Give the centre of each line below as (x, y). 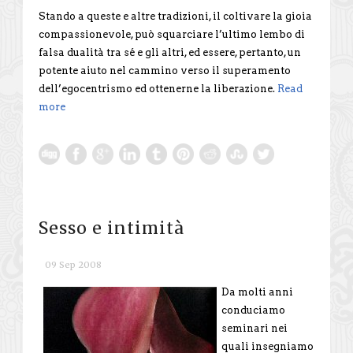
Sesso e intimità (111, 228)
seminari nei (255, 328)
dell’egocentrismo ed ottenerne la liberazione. (158, 88)
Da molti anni (257, 292)
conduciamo (253, 310)
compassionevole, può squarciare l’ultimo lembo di (172, 34)
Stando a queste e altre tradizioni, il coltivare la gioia (175, 16)
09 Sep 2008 (73, 264)
